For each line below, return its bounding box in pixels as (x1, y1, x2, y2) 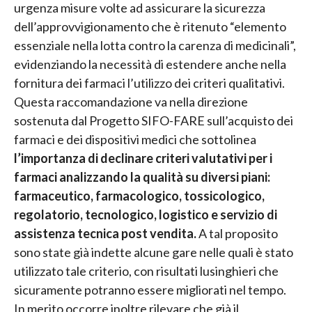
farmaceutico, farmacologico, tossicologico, (14, 188, 265, 204)
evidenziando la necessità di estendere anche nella (14, 56, 286, 72)
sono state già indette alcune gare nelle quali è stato (14, 244, 293, 260)
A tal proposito (196, 226, 278, 242)
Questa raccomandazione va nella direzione (14, 94, 248, 110)
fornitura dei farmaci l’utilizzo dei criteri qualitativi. (14, 75, 285, 91)
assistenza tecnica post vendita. (14, 226, 196, 242)
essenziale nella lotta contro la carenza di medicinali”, (14, 38, 296, 54)
